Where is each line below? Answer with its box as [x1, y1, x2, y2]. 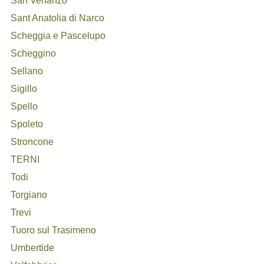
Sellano [11, 66, 44, 76]
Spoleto [11, 119, 44, 129]
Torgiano [11, 190, 48, 200]
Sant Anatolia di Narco [11, 13, 105, 23]
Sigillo [11, 84, 38, 94]
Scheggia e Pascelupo [11, 31, 106, 41]
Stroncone [11, 137, 54, 147]
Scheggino [11, 48, 57, 58]
